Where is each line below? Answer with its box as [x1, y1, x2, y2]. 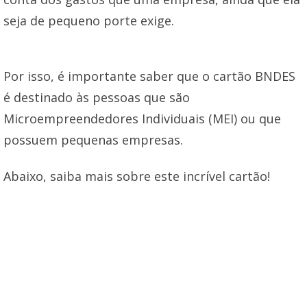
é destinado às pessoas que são [3, 88, 190, 106]
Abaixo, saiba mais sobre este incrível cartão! [3, 167, 270, 184]
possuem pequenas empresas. [3, 131, 183, 148]
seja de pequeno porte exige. [3, 12, 174, 29]
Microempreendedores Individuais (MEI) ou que [3, 110, 281, 127]
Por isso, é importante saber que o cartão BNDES [3, 67, 295, 84]
